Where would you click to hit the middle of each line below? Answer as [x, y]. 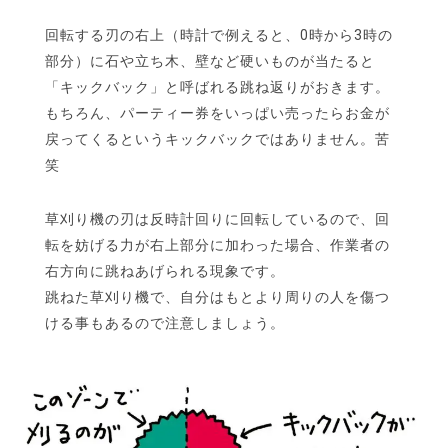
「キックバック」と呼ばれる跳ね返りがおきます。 [217, 86]
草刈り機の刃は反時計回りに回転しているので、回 [217, 218]
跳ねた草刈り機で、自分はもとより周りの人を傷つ [217, 296]
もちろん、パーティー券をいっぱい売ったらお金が [217, 112]
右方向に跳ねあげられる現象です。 [165, 270]
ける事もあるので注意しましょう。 [165, 322]
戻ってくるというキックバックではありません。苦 [217, 138]
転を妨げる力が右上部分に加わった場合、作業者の [217, 244]
